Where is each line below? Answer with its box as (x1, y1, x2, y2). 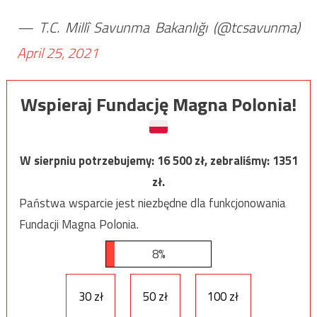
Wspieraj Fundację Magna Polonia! (21, 90, 296, 118)
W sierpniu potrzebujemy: (19, 151, 157, 170)
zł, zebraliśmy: (194, 151, 272, 170)
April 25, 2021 (16, 41, 98, 64)
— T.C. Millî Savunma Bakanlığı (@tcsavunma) (16, 16, 301, 38)
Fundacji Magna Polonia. (18, 214, 139, 234)
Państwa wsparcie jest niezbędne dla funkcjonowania (18, 193, 286, 212)
